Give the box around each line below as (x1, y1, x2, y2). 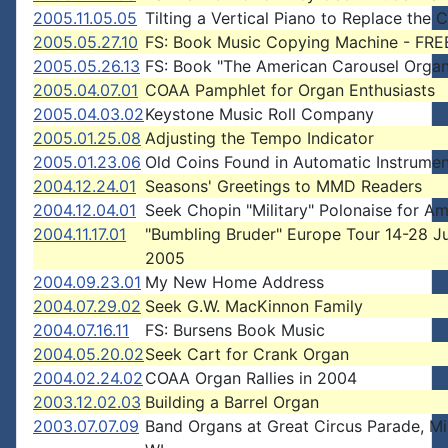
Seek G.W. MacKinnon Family (145, 296, 363, 316)
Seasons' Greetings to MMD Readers (145, 176, 422, 196)
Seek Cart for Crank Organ (145, 344, 349, 364)
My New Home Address (145, 272, 324, 292)
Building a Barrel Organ (145, 392, 319, 412)
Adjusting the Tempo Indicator (145, 128, 374, 148)
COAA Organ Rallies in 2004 (145, 368, 357, 388)
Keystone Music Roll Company (145, 104, 374, 124)
